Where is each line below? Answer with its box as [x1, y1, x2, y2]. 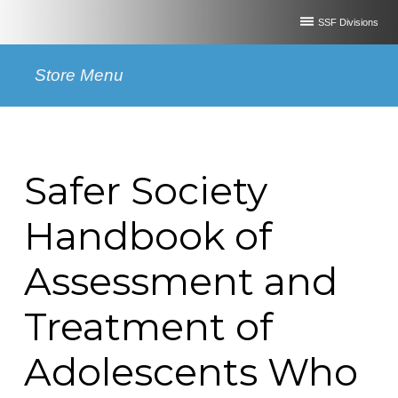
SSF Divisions [317, 16, 378, 28]
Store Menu [35, 66, 124, 85]
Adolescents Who [23, 349, 358, 395]
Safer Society [23, 168, 267, 214]
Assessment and [23, 259, 338, 305]
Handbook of [23, 213, 272, 259]
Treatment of [23, 304, 273, 350]
